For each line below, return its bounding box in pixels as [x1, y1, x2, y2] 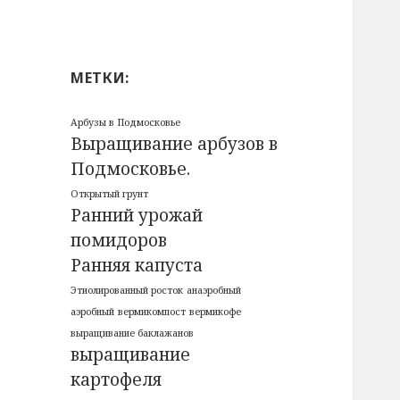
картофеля [71, 368, 162, 392]
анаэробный [187, 284, 242, 297]
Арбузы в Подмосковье [71, 116, 181, 129]
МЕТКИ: [71, 68, 129, 88]
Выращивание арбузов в [71, 132, 279, 156]
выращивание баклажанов [71, 327, 195, 340]
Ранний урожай [71, 204, 204, 228]
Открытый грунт [71, 187, 149, 201]
